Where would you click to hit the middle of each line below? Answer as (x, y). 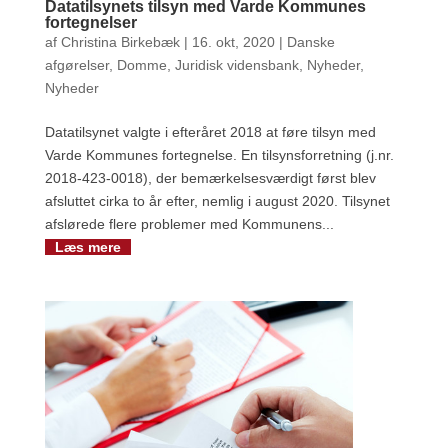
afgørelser (76, 64)
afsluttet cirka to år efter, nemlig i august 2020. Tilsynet (217, 200)
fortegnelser (90, 22)
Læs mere (87, 246)
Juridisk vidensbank (236, 64)
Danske (310, 41)
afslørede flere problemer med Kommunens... (189, 223)
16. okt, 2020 (233, 41)
